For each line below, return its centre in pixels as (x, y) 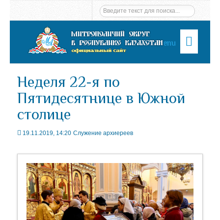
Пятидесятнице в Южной (101, 98)
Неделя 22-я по (69, 82)
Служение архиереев (103, 133)
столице (44, 114)
